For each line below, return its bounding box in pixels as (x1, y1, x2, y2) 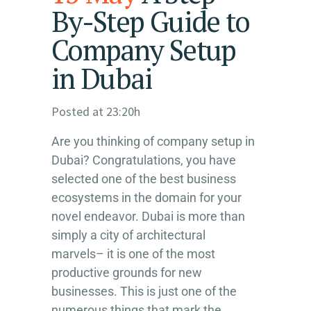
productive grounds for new (51, 264, 202, 280)
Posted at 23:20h (51, 103, 140, 119)
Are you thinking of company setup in (51, 133, 255, 149)
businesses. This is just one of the (51, 283, 237, 299)
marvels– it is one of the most (51, 246, 215, 261)
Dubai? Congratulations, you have (51, 152, 236, 167)
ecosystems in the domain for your (51, 190, 242, 205)
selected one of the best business (51, 171, 236, 186)
